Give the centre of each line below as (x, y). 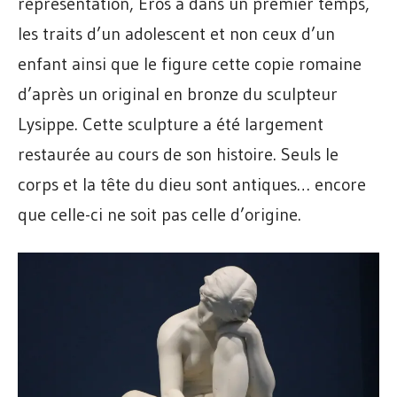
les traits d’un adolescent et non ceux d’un (176, 34)
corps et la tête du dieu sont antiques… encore (192, 185)
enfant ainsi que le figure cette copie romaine (190, 64)
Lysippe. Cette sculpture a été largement (171, 125)
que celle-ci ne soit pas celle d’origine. (160, 215)
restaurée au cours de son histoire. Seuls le (178, 155)
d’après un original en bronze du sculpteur (178, 94)
